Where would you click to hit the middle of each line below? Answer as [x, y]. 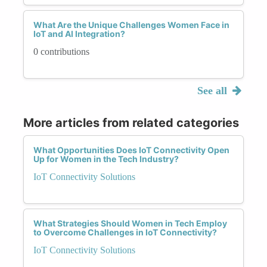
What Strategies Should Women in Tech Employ [130, 223]
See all [213, 90]
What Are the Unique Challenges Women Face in [131, 24]
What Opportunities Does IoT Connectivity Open [131, 150]
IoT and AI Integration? [79, 33]
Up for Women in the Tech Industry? [106, 159]
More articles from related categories [131, 122]
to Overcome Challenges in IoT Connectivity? [125, 232]
